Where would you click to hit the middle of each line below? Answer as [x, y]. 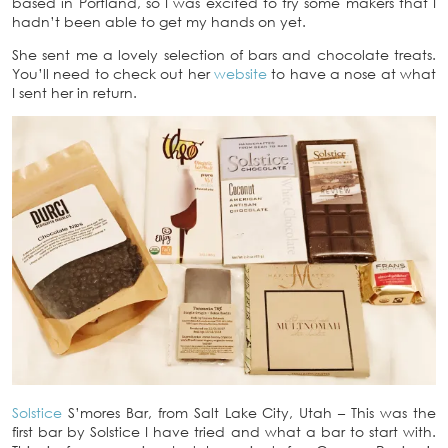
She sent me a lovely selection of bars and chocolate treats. [224, 54]
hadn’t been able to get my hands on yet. [159, 21]
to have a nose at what [351, 73]
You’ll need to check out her [113, 73]
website [240, 73]
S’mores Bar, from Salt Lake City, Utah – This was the [249, 413]
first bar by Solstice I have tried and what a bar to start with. [224, 432]
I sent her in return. [74, 92]
